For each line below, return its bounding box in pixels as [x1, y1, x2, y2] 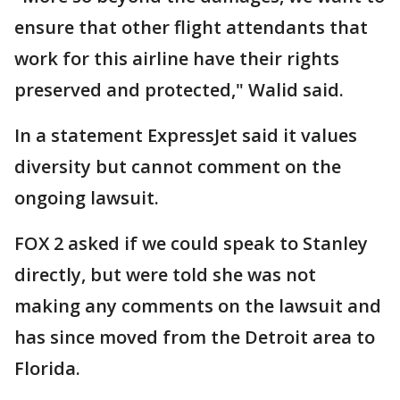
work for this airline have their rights [14, 46, 339, 71]
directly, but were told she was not [14, 262, 316, 287]
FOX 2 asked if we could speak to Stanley [14, 231, 368, 255]
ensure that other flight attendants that [14, 15, 368, 39]
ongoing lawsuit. [14, 186, 159, 210]
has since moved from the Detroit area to [14, 325, 375, 349]
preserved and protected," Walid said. [14, 78, 344, 102]
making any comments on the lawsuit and [14, 294, 381, 318]
